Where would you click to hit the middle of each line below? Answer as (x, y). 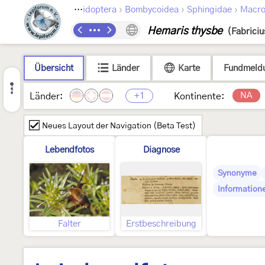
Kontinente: (199, 96)
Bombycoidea (152, 10)
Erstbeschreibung (161, 224)
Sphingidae (209, 10)
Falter (70, 224)
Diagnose (161, 150)
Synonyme (237, 173)
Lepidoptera (100, 10)
